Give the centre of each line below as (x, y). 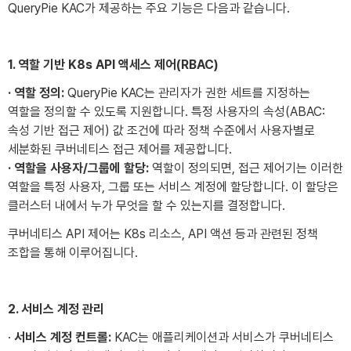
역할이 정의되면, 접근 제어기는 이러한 (246, 168)
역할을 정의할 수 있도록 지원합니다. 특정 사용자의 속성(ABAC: (166, 111)
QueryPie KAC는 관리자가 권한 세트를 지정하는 (187, 92)
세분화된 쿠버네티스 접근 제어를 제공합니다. (120, 149)
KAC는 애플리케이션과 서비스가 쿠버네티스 (223, 337)
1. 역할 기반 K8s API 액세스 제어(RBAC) (113, 64)
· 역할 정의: (36, 92)
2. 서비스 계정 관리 (56, 309)
